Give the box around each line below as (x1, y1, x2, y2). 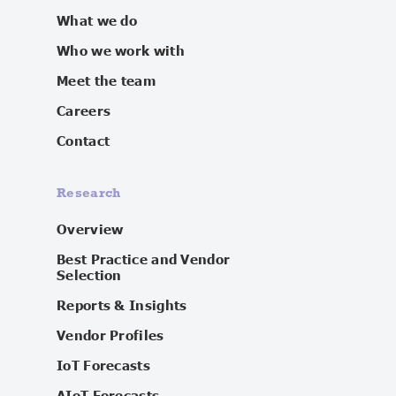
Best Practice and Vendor (57, 248, 231, 270)
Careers (57, 100, 111, 121)
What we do (57, 10, 137, 31)
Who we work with (57, 40, 185, 61)
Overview (57, 218, 124, 240)
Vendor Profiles (57, 324, 164, 346)
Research (57, 184, 121, 200)
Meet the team (57, 70, 156, 91)
